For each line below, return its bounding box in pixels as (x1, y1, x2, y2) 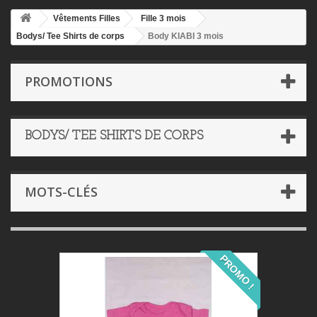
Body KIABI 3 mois (148, 30, 224, 41)
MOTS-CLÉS (25, 183, 98, 200)
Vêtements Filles (53, 13, 120, 23)
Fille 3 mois (141, 13, 186, 23)
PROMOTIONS (25, 72, 113, 90)
